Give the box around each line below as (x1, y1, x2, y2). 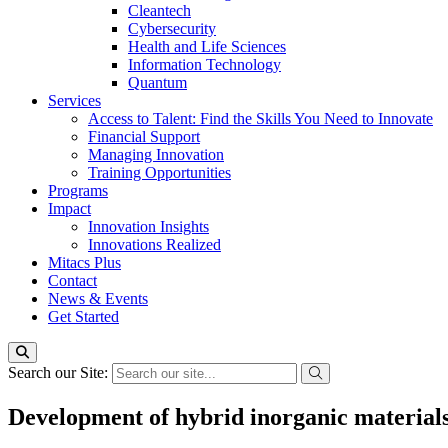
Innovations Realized (88, 236, 221, 253)
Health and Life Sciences (128, 38, 286, 55)
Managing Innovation (88, 146, 224, 163)
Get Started (48, 308, 119, 325)
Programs (48, 182, 108, 199)
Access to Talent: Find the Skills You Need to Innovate (88, 110, 433, 127)
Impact (48, 200, 91, 217)
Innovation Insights (88, 218, 209, 235)
